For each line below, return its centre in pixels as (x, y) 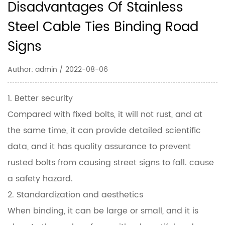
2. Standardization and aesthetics (75, 195)
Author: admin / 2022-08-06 (58, 70)
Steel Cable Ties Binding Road (103, 27)
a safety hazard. (40, 179)
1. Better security (40, 98)
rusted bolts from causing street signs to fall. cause (111, 163)
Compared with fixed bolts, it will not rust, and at (105, 115)
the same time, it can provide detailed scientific (104, 131)
